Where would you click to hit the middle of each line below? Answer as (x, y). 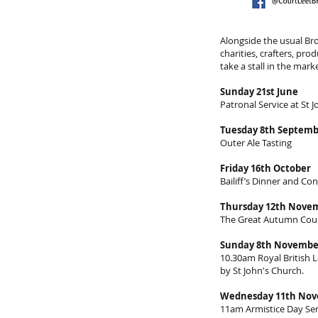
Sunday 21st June (259, 92)
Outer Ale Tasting (257, 143)
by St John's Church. (262, 270)
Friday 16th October (265, 168)
